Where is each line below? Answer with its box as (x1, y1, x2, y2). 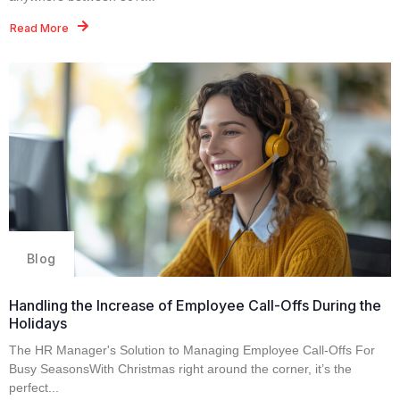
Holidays (9, 313, 67, 332)
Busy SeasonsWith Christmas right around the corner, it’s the (9, 361, 352, 376)
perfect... (9, 379, 59, 395)
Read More (10, 21, 69, 35)
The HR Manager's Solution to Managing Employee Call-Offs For (9, 342, 375, 357)
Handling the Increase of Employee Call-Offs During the (9, 296, 381, 314)
